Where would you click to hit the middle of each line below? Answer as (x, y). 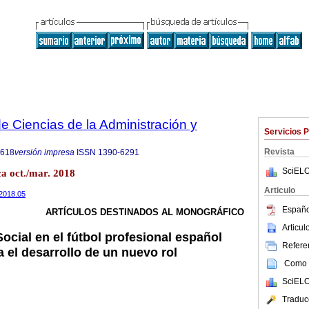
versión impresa (44, 152)
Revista (279, 152)
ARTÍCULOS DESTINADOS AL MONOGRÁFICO (145, 212)
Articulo (280, 190)
